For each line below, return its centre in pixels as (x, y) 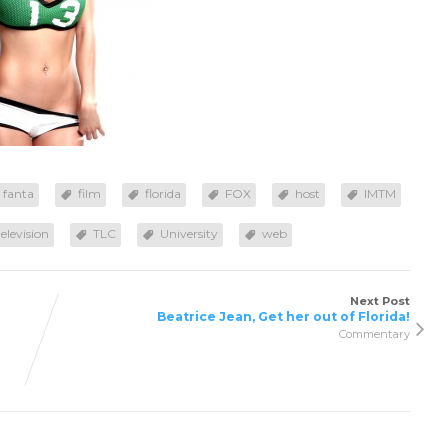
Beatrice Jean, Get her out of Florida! (284, 317)
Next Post (380, 301)
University (189, 234)
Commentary (375, 334)
